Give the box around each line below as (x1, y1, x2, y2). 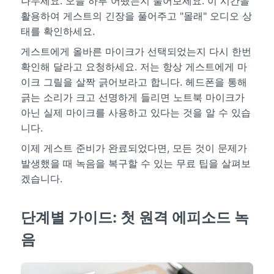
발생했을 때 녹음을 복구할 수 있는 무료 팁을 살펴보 (20, 157, 251, 169)
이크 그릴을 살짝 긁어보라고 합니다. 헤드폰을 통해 (20, 75, 247, 88)
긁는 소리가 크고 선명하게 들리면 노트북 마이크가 (20, 91, 245, 103)
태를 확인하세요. (20, 24, 95, 37)
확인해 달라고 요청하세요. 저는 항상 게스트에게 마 (20, 60, 247, 73)
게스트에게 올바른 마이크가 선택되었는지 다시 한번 (20, 45, 251, 57)
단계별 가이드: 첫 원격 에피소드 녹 (20, 209, 249, 227)
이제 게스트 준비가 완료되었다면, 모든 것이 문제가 (20, 141, 247, 154)
